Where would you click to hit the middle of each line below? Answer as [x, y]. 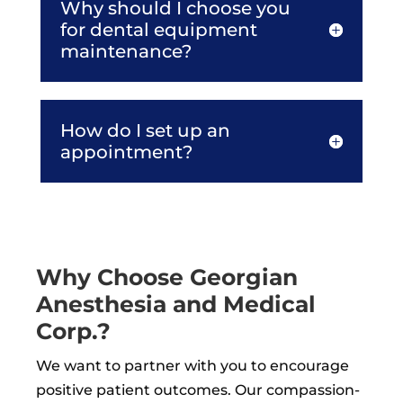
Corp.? [73, 331]
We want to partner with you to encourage [193, 365]
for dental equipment [158, 29]
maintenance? [125, 51]
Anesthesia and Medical [176, 304]
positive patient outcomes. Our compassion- [198, 390]
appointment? [126, 152]
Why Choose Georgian [167, 277]
